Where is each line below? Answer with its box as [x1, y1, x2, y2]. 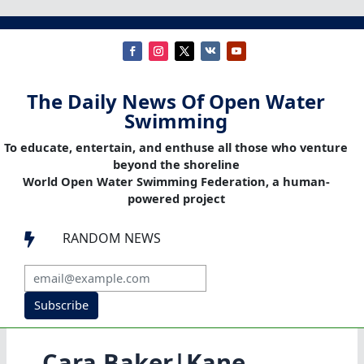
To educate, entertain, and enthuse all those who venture [4, 139, 348, 156]
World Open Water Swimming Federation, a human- [22, 173, 330, 190]
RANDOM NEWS [63, 229, 161, 248]
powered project [127, 190, 225, 207]
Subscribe [33, 297, 89, 314]
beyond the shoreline [112, 156, 240, 173]
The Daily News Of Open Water [27, 88, 325, 115]
